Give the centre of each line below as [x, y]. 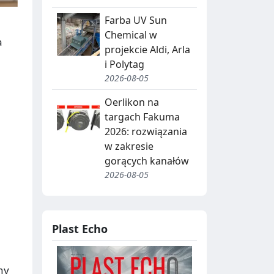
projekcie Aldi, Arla [147, 49]
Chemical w [131, 35]
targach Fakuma [142, 117]
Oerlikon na [132, 102]
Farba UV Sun [136, 20]
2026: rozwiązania [146, 131]
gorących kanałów [147, 161]
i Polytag [124, 64]
